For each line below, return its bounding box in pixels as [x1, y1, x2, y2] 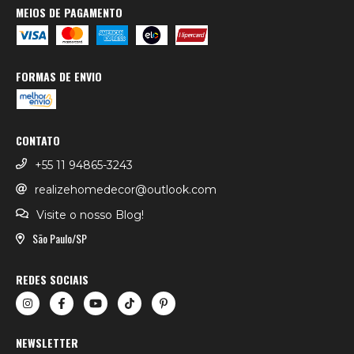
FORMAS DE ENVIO [16, 68, 102, 85]
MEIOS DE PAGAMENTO [16, 4, 122, 21]
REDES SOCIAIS [16, 270, 88, 288]
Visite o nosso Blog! [36, 207, 144, 222]
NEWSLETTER [16, 333, 78, 351]
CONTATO [16, 132, 60, 149]
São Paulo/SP [32, 230, 87, 247]
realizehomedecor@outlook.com [35, 183, 217, 198]
